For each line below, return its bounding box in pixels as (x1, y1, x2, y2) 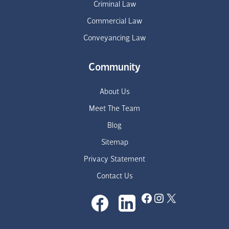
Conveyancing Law (83, 34, 146, 43)
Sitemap (101, 138, 128, 147)
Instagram (152, 191, 203, 204)
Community (88, 62, 141, 73)
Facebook (140, 191, 189, 204)
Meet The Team (89, 104, 140, 113)
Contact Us (96, 172, 133, 180)
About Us (99, 87, 130, 96)
